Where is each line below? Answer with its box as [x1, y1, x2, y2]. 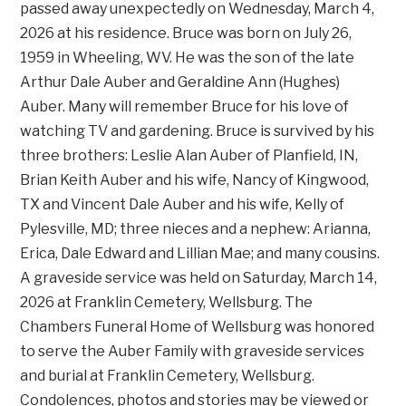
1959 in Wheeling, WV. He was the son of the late [20, 49, 355, 67]
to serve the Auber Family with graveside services [20, 343, 365, 361]
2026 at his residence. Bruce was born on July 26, [20, 24, 353, 43]
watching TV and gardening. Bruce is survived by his [20, 122, 375, 140]
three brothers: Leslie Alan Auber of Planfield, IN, [20, 147, 359, 165]
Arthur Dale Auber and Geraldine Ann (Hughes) [20, 73, 341, 92]
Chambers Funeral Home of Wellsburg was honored [20, 318, 375, 336]
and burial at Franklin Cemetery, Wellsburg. [20, 367, 315, 385]
